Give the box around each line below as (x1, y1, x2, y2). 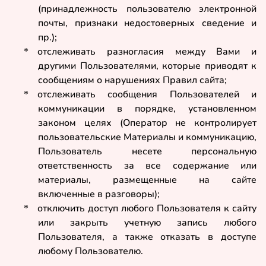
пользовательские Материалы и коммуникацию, (38, 131, 256, 144)
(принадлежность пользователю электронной (38, 2, 256, 16)
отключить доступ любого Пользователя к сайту (37, 202, 256, 216)
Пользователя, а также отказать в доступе (38, 230, 256, 244)
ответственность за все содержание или (38, 159, 256, 173)
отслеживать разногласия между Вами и (37, 45, 256, 59)
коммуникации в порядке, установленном (38, 102, 256, 116)
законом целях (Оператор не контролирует (38, 116, 256, 130)
